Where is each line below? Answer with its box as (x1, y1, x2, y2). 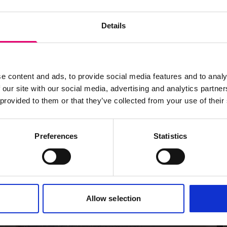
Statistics (154, 132, 187, 141)
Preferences (34, 132, 78, 141)
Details (101, 21, 126, 30)
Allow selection (86, 194, 141, 203)
